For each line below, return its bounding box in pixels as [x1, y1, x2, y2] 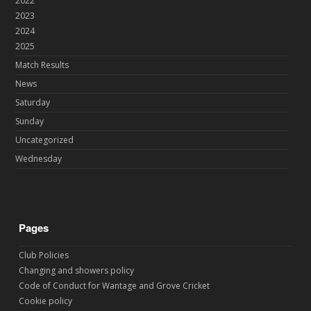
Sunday [15, 115, 44, 128]
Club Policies [19, 249, 69, 262]
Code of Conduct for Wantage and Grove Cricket [19, 280, 210, 292]
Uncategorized [15, 134, 74, 146]
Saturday [15, 96, 51, 109]
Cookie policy [19, 295, 73, 308]
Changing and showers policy [19, 264, 135, 277]
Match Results [15, 59, 69, 72]
